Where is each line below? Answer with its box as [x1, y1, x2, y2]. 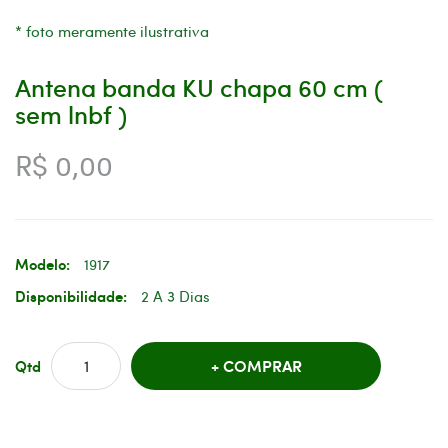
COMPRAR [222, 353, 302, 377]
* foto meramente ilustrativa [15, 19, 209, 42]
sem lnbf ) [15, 95, 127, 131]
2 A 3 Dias [141, 284, 210, 307]
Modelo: [15, 252, 74, 275]
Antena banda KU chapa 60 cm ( [15, 68, 383, 104]
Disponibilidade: [15, 284, 131, 307]
